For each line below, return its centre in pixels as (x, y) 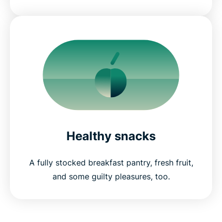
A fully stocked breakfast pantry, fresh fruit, (111, 163)
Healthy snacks (111, 136)
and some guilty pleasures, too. (111, 177)
